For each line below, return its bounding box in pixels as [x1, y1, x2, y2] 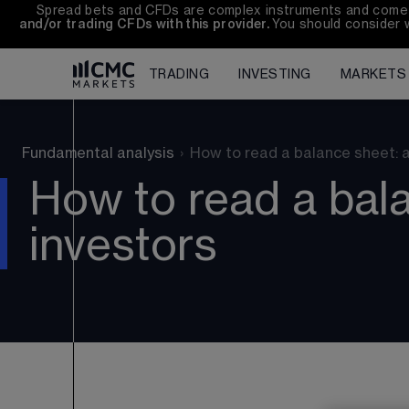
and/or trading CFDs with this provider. [18, 18, 273, 30]
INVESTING [238, 68, 311, 81]
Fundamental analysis [22, 146, 174, 161]
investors [29, 225, 217, 268]
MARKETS [340, 68, 407, 81]
